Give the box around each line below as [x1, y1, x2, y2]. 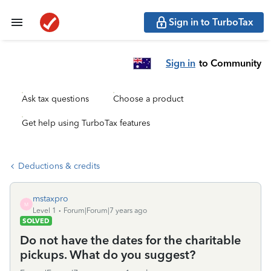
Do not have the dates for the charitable [20, 233, 241, 247]
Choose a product [113, 94, 183, 104]
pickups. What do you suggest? [20, 247, 195, 262]
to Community [199, 57, 261, 69]
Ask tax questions [22, 94, 89, 104]
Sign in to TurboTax [169, 16, 253, 28]
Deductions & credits [18, 161, 100, 171]
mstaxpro [33, 194, 68, 204]
